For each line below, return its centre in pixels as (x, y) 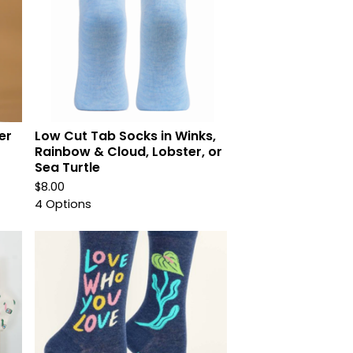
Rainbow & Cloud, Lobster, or (128, 152)
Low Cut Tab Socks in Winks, (125, 136)
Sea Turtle (67, 167)
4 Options (63, 204)
